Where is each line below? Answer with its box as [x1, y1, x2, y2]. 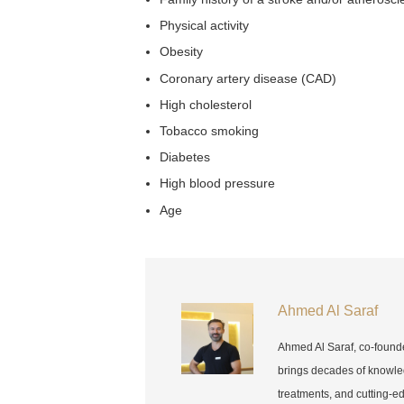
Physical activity [160, 18, 250, 33]
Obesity [160, 44, 204, 60]
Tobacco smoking [160, 123, 260, 138]
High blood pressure [160, 176, 276, 191]
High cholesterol [160, 96, 252, 112]
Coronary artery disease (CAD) [160, 70, 337, 86]
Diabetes [160, 150, 211, 165]
